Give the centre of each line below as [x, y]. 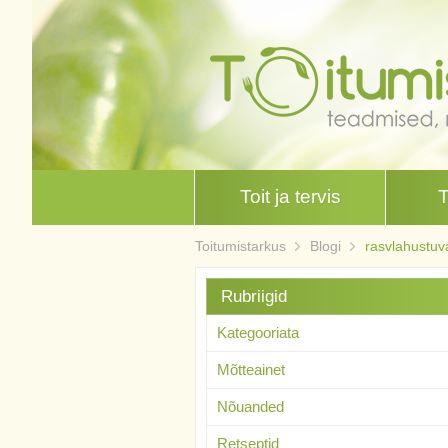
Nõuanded [250, 406]
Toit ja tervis [290, 196]
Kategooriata [257, 332]
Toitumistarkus [240, 246]
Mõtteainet [250, 369]
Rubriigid [253, 296]
